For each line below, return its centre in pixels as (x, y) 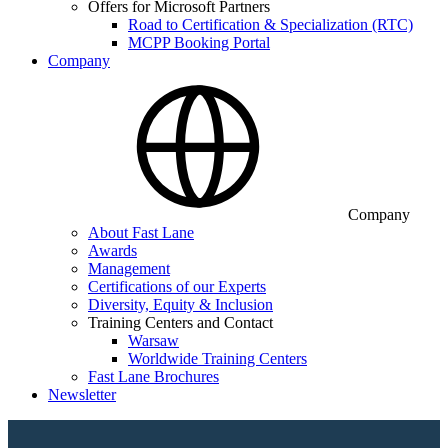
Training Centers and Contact (180, 322)
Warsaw (153, 340)
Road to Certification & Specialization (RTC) (270, 24)
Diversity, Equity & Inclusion (180, 304)
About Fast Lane (141, 232)
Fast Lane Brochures (153, 376)
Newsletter (82, 394)
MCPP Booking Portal (199, 42)
